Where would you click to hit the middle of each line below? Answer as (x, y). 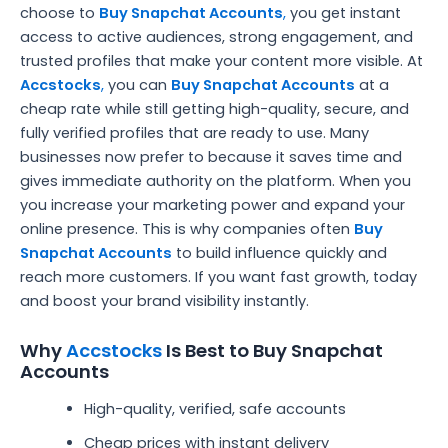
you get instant (343, 12)
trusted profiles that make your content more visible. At (221, 60)
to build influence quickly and (279, 252)
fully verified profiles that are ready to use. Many (194, 132)
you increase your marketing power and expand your (212, 204)
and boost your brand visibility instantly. (164, 300)
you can (139, 84)
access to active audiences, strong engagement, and (216, 36)
